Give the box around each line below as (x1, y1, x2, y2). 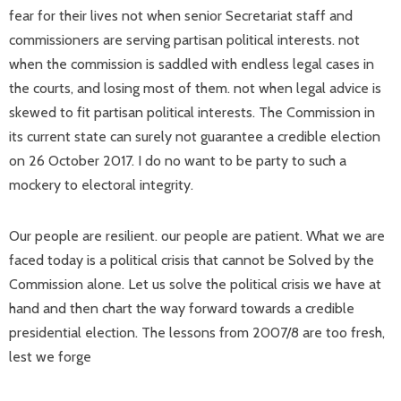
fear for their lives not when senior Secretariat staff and (9, 7, 353, 24)
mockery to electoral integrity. (9, 176, 193, 193)
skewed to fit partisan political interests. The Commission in (9, 104, 375, 121)
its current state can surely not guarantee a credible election (9, 128, 380, 145)
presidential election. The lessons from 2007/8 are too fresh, (9, 324, 385, 341)
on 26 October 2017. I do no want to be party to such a (9, 152, 346, 169)
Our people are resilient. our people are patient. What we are (9, 227, 385, 244)
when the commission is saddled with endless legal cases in (9, 55, 374, 73)
